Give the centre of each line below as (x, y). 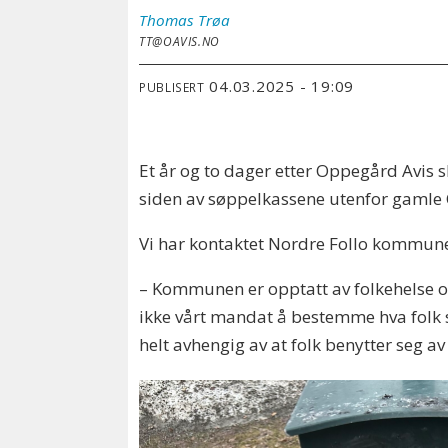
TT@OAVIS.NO (179, 40)
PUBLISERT (172, 87)
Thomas (167, 19)
